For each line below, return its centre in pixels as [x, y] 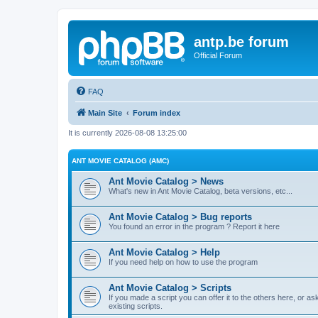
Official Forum [218, 55]
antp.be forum [241, 42]
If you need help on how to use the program [183, 262]
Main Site [105, 113]
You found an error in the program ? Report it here [194, 226]
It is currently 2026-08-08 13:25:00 [127, 132]
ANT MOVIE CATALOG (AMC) [120, 161]
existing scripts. [136, 306]
